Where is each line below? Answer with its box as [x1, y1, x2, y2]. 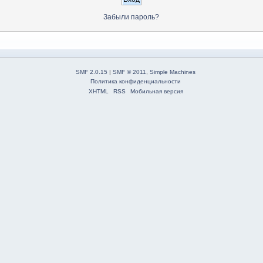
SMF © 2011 [113, 69, 147, 76]
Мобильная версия [130, 88, 183, 95]
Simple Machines [150, 69, 196, 76]
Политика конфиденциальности [90, 78, 181, 85]
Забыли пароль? [103, 13, 160, 22]
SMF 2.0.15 [76, 69, 108, 76]
